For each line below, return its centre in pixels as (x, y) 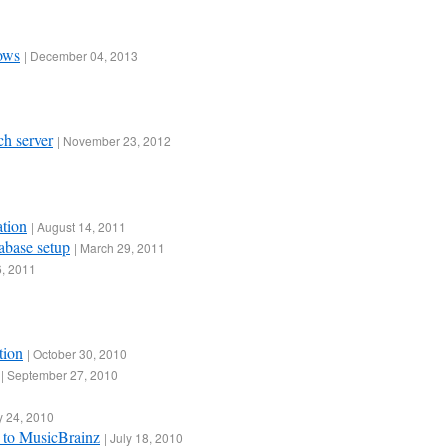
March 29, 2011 (122, 247)
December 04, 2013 (84, 55)
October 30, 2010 (80, 354)
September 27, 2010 (62, 375)
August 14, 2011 (81, 226)
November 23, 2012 (117, 141)
